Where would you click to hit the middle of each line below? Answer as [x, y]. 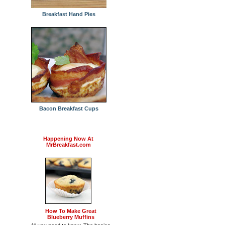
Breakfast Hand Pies [69, 14]
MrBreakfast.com [68, 145]
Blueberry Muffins [71, 217]
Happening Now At [68, 139]
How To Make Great [71, 211]
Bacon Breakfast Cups [69, 108]
